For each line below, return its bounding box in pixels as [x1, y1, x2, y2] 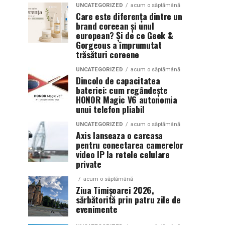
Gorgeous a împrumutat [76, 38, 162, 51]
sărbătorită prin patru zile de [76, 192, 181, 206]
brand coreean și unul [76, 19, 154, 32]
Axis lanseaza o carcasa [76, 128, 163, 142]
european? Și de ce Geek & [76, 28, 173, 42]
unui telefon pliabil [76, 102, 145, 116]
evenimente [76, 202, 118, 215]
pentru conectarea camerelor [76, 138, 183, 151]
